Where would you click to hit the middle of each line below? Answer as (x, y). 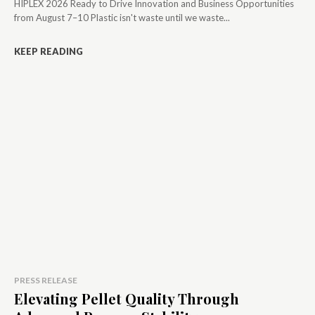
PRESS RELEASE (46, 280)
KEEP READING (49, 51)
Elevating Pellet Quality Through (127, 298)
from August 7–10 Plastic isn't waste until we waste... (122, 17)
